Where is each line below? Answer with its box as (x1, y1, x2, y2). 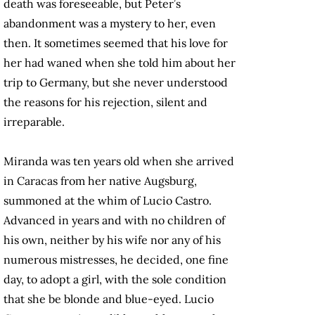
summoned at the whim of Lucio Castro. (4, 193, 212, 208)
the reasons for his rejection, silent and (4, 95, 207, 110)
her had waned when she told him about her (4, 56, 236, 70)
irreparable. (4, 115, 65, 129)
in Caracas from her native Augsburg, (4, 174, 197, 188)
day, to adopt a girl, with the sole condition (4, 272, 226, 287)
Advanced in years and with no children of (4, 213, 225, 228)
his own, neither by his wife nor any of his (4, 233, 221, 247)
